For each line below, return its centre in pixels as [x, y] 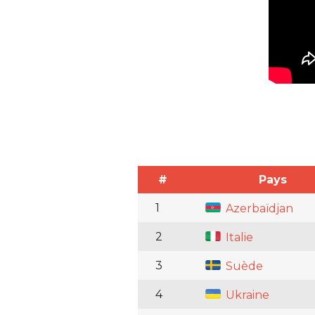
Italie [238, 238]
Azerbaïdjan [258, 209]
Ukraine [246, 295]
